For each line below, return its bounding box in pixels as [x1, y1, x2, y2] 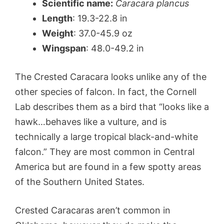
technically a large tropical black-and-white [15, 131, 198, 142]
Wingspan [42, 42, 86, 53]
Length [42, 12, 72, 23]
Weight [42, 27, 73, 38]
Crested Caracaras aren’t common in [15, 204, 170, 215]
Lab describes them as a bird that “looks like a [15, 101, 209, 112]
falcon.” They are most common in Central [15, 146, 194, 157]
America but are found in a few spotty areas [15, 161, 201, 172]
